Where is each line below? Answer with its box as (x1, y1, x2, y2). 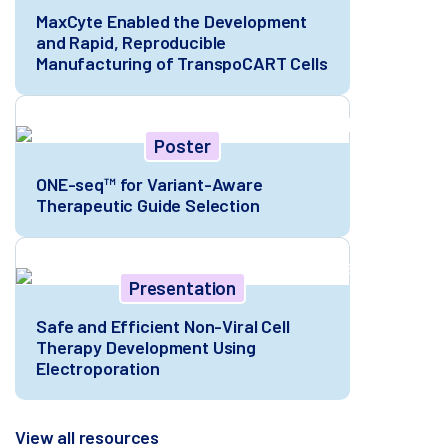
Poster (154, 133, 211, 157)
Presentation (128, 275, 237, 299)
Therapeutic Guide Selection (36, 193, 260, 216)
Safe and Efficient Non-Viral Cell (36, 314, 290, 337)
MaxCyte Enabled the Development (36, 9, 308, 32)
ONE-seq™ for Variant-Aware (36, 172, 263, 195)
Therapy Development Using (36, 335, 256, 358)
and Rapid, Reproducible (36, 30, 227, 53)
